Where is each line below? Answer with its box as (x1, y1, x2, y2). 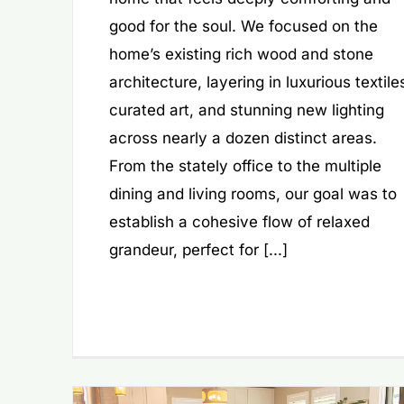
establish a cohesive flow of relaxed (108, 213, 370, 232)
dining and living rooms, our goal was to (108, 185, 397, 204)
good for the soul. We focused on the (108, 17, 378, 36)
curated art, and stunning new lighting (108, 101, 384, 120)
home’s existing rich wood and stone (108, 45, 373, 64)
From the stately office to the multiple (108, 157, 381, 176)
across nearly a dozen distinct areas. (108, 129, 377, 148)
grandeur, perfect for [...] (108, 241, 288, 260)
